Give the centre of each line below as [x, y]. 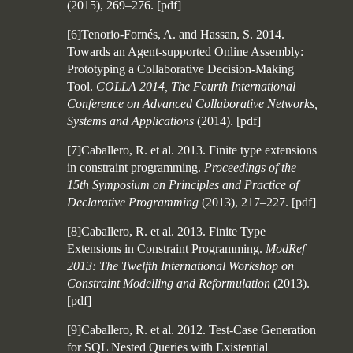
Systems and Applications [130, 121]
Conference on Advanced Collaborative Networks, [192, 104]
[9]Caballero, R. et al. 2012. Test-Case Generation [191, 330]
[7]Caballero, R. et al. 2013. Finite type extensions [192, 150]
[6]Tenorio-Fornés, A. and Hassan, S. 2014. [176, 34]
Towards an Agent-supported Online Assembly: [185, 52]
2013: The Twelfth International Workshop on [180, 266]
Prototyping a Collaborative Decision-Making [180, 69]
